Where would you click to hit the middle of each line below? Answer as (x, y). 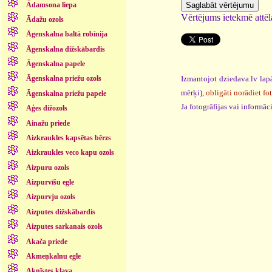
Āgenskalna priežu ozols (63, 79)
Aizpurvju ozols (50, 197)
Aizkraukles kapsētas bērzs (68, 138)
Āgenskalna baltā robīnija (66, 34)
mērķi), (193, 92)
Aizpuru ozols (47, 167)
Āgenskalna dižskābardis (65, 49)
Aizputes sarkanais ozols (64, 227)
